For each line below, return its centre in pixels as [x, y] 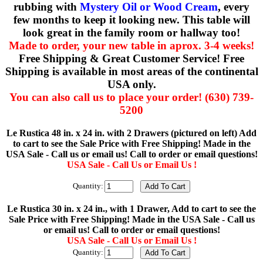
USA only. [131, 84]
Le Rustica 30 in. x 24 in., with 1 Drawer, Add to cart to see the [131, 208]
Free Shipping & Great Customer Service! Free [131, 58]
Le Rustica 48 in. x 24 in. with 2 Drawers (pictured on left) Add [131, 133]
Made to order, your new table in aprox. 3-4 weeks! [131, 45]
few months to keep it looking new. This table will [131, 19]
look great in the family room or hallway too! [131, 32]
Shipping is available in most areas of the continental [131, 71]
